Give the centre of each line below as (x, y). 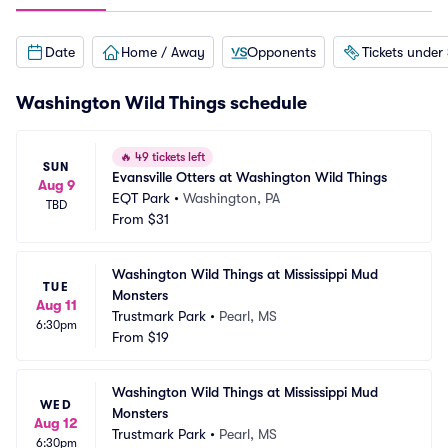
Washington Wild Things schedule (161, 103)
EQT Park (141, 198)
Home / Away (163, 51)
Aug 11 (56, 304)
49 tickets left (168, 157)
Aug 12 (56, 422)
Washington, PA (231, 198)
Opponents (281, 51)
